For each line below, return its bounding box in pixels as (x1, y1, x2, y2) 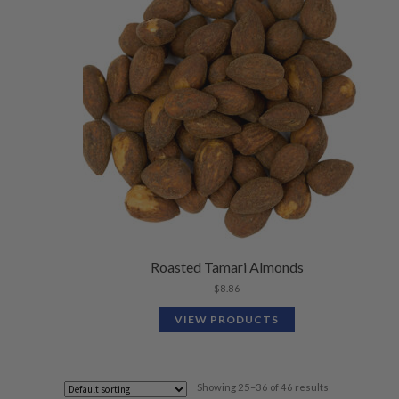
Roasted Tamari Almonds (150, 257, 304, 275)
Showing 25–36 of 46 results (197, 381, 330, 394)
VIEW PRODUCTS (175, 312, 280, 326)
